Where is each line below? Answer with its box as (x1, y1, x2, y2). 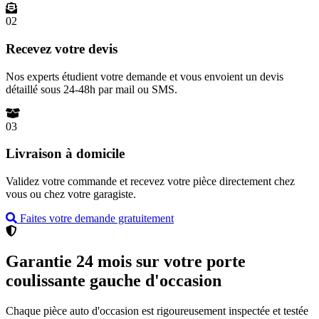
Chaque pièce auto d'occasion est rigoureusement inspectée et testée (6, 305, 308, 317)
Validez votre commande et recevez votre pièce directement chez (6, 175, 295, 188)
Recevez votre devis (6, 41, 117, 57)
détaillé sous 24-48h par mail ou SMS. (6, 83, 177, 95)
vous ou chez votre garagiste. (6, 188, 136, 201)
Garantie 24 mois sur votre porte (6, 252, 246, 271)
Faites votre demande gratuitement (17, 212, 174, 225)
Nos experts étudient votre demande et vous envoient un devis (6, 70, 283, 83)
